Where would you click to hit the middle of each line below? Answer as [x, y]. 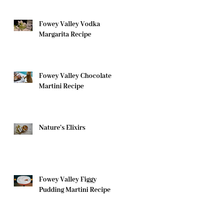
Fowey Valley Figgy [68, 180]
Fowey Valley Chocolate [75, 76]
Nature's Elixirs [62, 128]
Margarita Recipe [65, 35]
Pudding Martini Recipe [75, 190]
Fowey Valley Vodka [70, 24]
